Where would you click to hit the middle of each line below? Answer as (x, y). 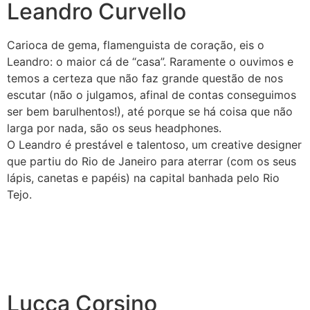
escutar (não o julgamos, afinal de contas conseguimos (152, 94)
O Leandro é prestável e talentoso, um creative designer (154, 144)
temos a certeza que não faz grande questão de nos (145, 78)
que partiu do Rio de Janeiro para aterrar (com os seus (152, 161)
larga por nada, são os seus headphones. (114, 128)
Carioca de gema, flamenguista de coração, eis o (136, 45)
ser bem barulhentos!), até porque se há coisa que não (150, 111)
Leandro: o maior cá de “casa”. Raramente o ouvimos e (150, 61)
